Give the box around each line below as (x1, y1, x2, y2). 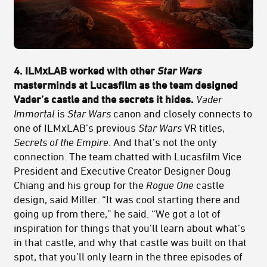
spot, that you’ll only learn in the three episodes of (14, 250, 243, 262)
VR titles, (182, 121, 225, 133)
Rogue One (146, 178, 194, 191)
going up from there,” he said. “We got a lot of (14, 207, 221, 219)
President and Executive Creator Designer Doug (14, 164, 231, 176)
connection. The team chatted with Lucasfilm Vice (14, 150, 241, 162)
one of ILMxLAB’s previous (14, 121, 138, 133)
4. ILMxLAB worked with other (14, 64, 157, 76)
